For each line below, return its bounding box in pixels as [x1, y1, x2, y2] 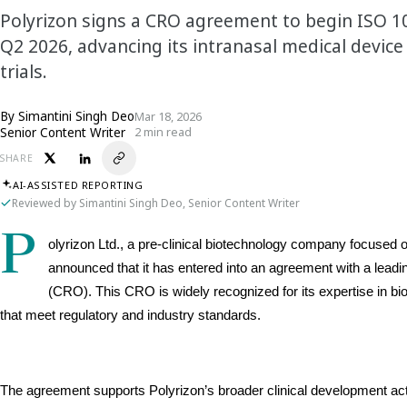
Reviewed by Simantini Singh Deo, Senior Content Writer [12, 195, 300, 211]
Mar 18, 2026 [134, 109, 202, 124]
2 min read [134, 124, 192, 140]
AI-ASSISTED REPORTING [13, 177, 144, 192]
